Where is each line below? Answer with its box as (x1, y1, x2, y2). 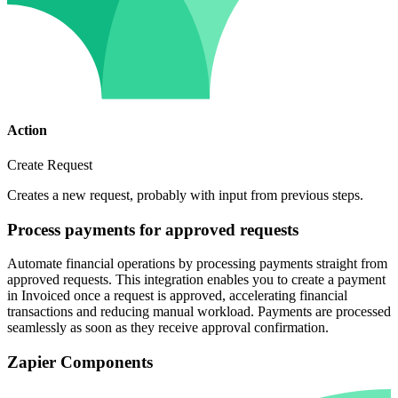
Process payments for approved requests (7, 219, 298, 239)
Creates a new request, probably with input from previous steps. (7, 187, 363, 203)
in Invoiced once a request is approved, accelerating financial (7, 288, 347, 304)
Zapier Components (7, 353, 153, 372)
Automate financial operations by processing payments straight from (7, 256, 387, 272)
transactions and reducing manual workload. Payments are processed (7, 304, 391, 320)
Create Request (7, 156, 92, 172)
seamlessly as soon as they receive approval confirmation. (7, 320, 329, 336)
